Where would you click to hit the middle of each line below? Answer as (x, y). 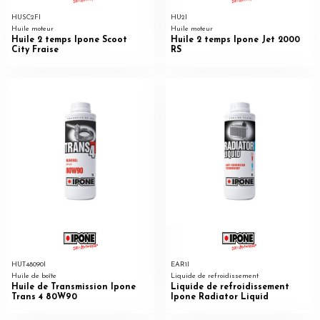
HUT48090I (28, 265)
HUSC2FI (26, 18)
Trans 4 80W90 (44, 297)
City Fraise (35, 50)
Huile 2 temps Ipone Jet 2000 (235, 40)
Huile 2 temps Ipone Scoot (69, 40)
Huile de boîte (34, 276)
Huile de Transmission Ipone (73, 287)
